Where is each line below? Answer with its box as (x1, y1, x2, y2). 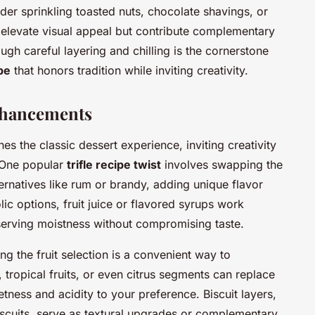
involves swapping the (161, 157, 283, 172)
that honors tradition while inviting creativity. (11, 63, 248, 77)
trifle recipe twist (67, 157, 161, 172)
